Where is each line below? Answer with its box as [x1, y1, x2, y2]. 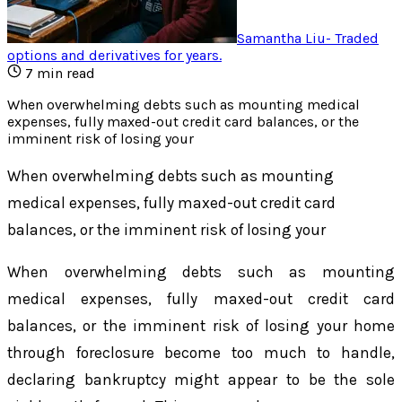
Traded [335, 29, 379, 47]
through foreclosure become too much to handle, [7, 344, 395, 363]
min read [33, 64, 95, 82]
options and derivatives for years [7, 46, 219, 64]
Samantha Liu [237, 29, 326, 47]
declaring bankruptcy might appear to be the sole [7, 371, 395, 389]
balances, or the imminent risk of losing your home [7, 317, 395, 336]
